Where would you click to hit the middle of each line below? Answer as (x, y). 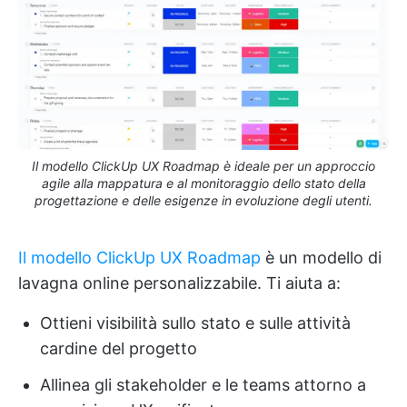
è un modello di (321, 258)
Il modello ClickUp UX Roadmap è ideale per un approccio (203, 166)
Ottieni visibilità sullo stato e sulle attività (195, 323)
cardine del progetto (119, 349)
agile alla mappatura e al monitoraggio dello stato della (203, 184)
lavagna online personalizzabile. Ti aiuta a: (179, 283)
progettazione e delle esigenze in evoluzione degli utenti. (203, 201)
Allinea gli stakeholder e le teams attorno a (203, 385)
